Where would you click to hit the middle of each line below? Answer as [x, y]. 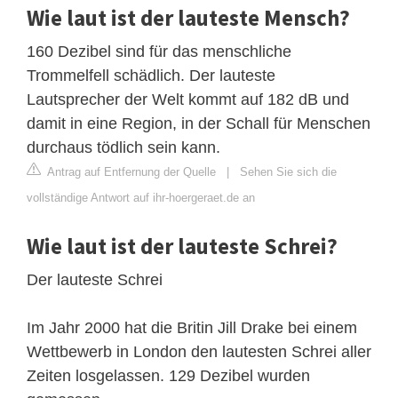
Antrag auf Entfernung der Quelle [130, 171]
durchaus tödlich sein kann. [123, 147]
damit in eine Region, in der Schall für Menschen [199, 123]
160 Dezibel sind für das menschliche [159, 51]
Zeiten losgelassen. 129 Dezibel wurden [168, 375]
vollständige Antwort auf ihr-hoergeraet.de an [141, 197]
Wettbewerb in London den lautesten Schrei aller [199, 351]
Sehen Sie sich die [288, 171]
